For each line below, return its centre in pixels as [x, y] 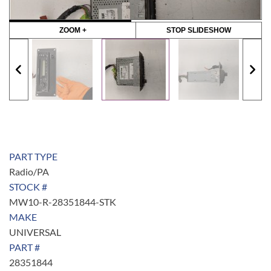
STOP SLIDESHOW [198, 30]
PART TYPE [33, 156]
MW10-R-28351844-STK [63, 202]
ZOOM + [73, 30]
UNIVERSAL [35, 232]
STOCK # [28, 187]
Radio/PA [29, 171]
